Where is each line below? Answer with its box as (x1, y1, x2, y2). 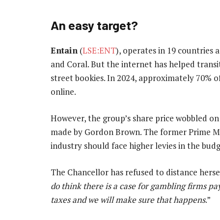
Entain (51, 44, 78, 56)
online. (51, 85, 76, 97)
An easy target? (51, 17, 138, 32)
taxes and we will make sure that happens (51, 194, 205, 206)
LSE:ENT (82, 44, 116, 56)
